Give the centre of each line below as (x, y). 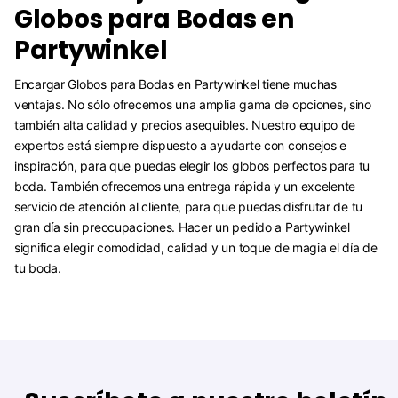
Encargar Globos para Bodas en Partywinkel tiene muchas (175, 84)
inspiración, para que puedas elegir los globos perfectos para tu (192, 166)
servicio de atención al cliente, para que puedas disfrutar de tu (189, 207)
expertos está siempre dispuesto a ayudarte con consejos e (181, 146)
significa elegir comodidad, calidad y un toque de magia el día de (196, 248)
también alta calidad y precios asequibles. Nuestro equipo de (185, 125)
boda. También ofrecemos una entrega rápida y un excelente (185, 187)
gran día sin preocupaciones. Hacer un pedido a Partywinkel (182, 227)
